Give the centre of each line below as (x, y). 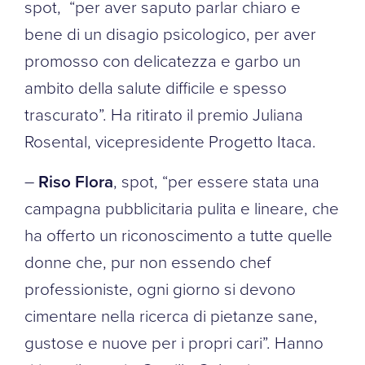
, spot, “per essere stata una (216, 180)
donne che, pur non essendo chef (148, 261)
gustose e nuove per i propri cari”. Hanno (174, 342)
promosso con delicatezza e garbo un (163, 60)
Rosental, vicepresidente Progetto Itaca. (170, 141)
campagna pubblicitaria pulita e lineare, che (182, 207)
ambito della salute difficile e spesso (156, 87)
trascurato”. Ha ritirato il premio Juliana (164, 114)
